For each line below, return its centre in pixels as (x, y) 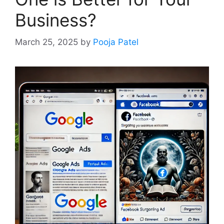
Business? (56, 20)
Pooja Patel (116, 42)
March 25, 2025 (46, 42)
